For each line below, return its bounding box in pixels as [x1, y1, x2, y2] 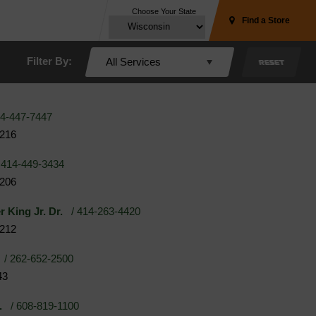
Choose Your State [132, 7, 196, 16]
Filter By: [27, 55, 72, 67]
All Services [106, 56, 161, 68]
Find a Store [242, 16, 290, 25]
